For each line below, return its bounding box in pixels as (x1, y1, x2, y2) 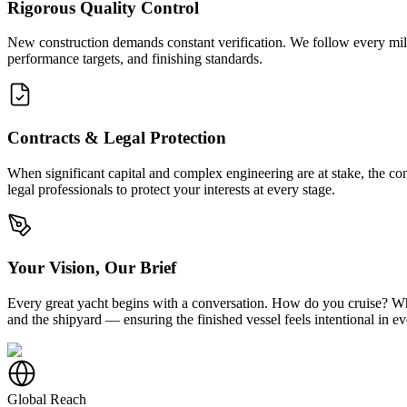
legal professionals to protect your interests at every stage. (7, 181, 335, 197)
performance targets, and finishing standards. (7, 51, 263, 67)
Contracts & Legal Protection (7, 128, 226, 148)
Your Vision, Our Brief (7, 258, 176, 278)
